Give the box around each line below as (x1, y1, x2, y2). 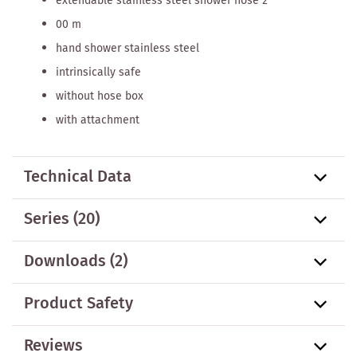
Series (24, 206, 69, 232)
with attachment (56, 111, 139, 129)
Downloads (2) (24, 249, 127, 274)
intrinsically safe (56, 63, 141, 81)
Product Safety (24, 291, 133, 316)
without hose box (56, 87, 143, 105)
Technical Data (24, 164, 131, 190)
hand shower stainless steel (56, 39, 199, 57)
